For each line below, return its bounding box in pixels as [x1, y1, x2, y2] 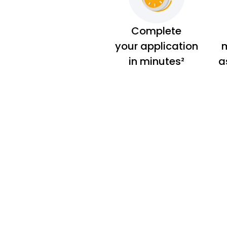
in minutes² [128, 54, 184, 68]
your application [115, 39, 198, 53]
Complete [131, 23, 181, 38]
